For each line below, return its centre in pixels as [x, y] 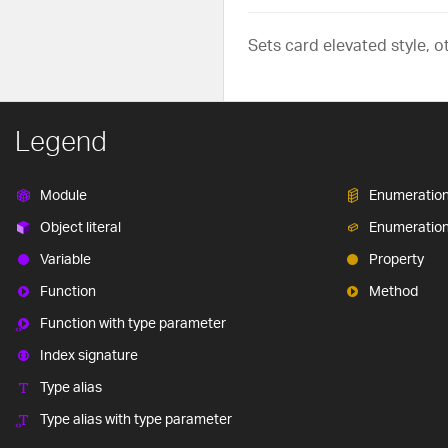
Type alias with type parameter [136, 419]
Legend [61, 141]
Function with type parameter [133, 323]
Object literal [80, 227]
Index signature [89, 355]
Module [63, 195]
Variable [65, 259]
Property [396, 259]
